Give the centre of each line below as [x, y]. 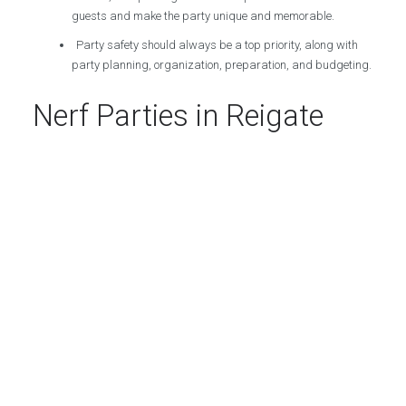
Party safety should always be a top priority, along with [217, 45]
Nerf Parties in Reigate [178, 116]
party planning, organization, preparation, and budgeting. [222, 65]
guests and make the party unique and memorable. [203, 16]
